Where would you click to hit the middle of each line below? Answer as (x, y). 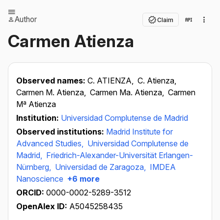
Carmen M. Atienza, (52, 92)
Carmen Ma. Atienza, (128, 92)
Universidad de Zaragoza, (101, 167)
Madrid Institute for (139, 132)
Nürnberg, (35, 167)
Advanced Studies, (51, 143)
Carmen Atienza (71, 41)
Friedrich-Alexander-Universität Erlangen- (120, 155)
